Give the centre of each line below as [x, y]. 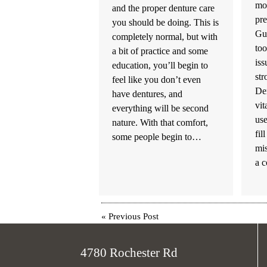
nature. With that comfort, [160, 123]
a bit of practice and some [160, 51]
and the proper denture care [164, 8]
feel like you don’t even [157, 80]
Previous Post [133, 216]
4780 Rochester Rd [129, 253]
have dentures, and [148, 94]
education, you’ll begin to [160, 66]
